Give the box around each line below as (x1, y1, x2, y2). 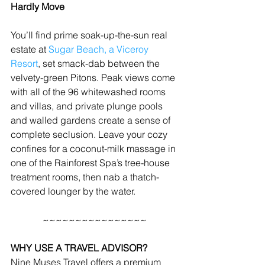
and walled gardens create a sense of (11, 114, 173, 126)
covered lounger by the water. (11, 185, 135, 197)
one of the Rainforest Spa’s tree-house (11, 157, 172, 169)
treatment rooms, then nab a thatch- (11, 171, 159, 183)
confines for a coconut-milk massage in (11, 143, 178, 154)
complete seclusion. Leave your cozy (11, 128, 170, 140)
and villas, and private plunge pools (11, 100, 165, 112)
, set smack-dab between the (38, 57, 162, 69)
